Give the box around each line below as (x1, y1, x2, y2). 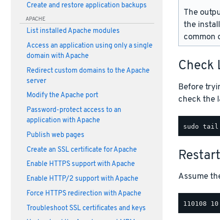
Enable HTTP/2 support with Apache (26, 175, 138, 184)
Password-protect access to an (26, 106, 121, 115)
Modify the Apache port (26, 91, 98, 100)
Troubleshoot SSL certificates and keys (26, 204, 146, 213)
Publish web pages (26, 131, 84, 139)
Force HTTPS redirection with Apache (26, 189, 141, 198)
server (26, 77, 46, 85)
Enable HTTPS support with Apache (26, 160, 135, 169)
